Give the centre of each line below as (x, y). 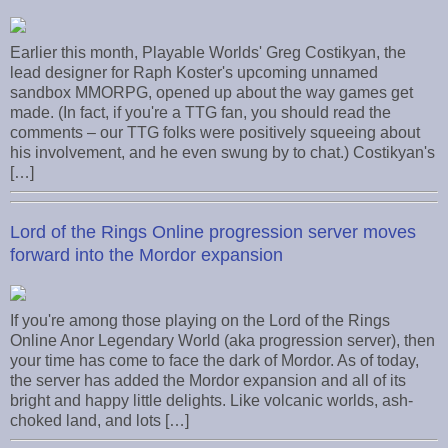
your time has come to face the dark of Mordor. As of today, (214, 360)
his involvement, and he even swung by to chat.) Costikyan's (222, 153)
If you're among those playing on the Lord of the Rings (200, 320)
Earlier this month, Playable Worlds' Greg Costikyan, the (208, 53)
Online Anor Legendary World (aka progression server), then (222, 340)
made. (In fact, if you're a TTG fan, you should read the (200, 113)
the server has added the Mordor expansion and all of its (208, 380)
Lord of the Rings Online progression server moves (213, 231)
